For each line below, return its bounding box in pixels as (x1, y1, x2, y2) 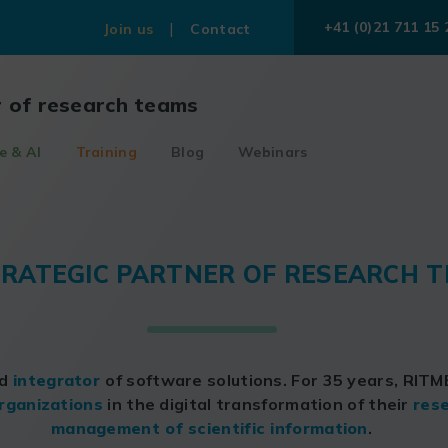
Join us (103, 19, 154, 38)
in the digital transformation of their (103, 394, 413, 414)
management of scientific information (50, 418, 368, 438)
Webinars (238, 142, 308, 161)
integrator (13, 370, 106, 390)
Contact (190, 19, 251, 38)
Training (75, 142, 137, 161)
